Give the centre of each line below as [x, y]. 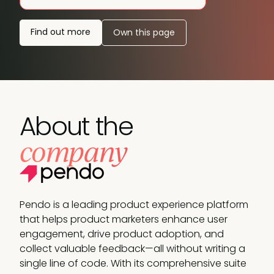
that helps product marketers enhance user [124, 219]
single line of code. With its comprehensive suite [133, 263]
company [73, 151]
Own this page [144, 32]
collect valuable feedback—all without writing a [132, 248]
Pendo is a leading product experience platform [134, 204]
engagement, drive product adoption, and [122, 234]
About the [76, 126]
